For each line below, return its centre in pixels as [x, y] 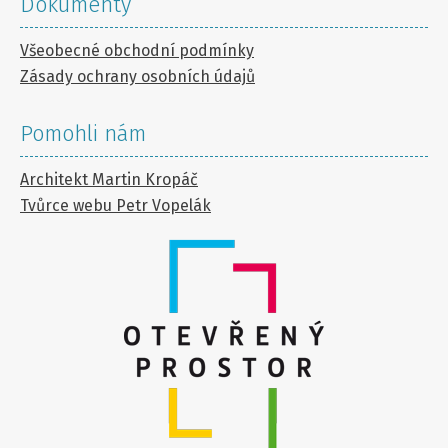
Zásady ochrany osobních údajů [137, 77]
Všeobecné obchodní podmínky [137, 51]
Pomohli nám [83, 134]
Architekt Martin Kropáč [109, 180]
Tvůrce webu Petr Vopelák [115, 206]
